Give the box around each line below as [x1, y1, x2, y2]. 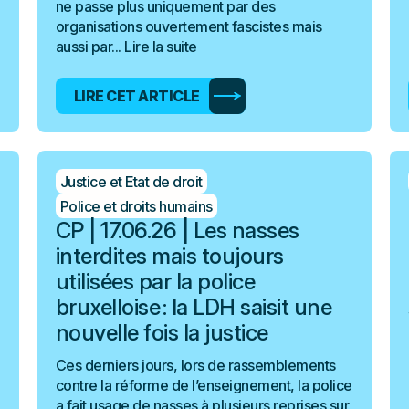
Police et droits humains [59, 196, 213, 215]
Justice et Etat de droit [59, 172, 203, 191]
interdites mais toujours [55, 243, 284, 269]
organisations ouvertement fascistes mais [55, 17, 322, 36]
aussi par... [55, 37, 125, 56]
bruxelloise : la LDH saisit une [55, 294, 332, 320]
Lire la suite [124, 37, 197, 56]
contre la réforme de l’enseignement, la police [55, 376, 352, 394]
